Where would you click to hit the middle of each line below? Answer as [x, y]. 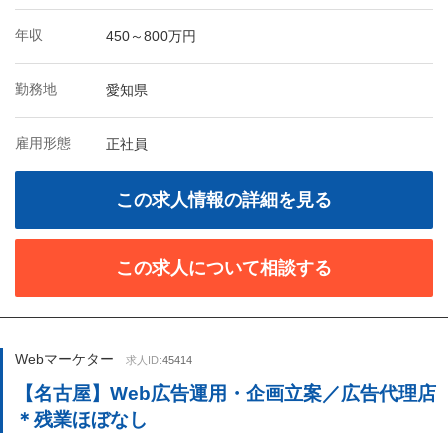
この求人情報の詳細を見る [224, 200]
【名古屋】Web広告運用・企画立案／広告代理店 [225, 393]
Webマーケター [64, 359]
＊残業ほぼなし [81, 419]
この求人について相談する [224, 268]
